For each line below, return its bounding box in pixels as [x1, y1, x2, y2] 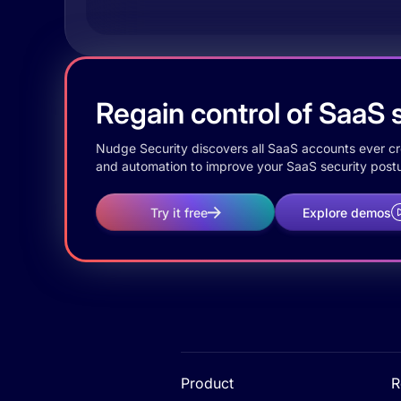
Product [181, 374, 234, 392]
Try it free [149, 204, 208, 220]
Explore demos [302, 204, 391, 220]
